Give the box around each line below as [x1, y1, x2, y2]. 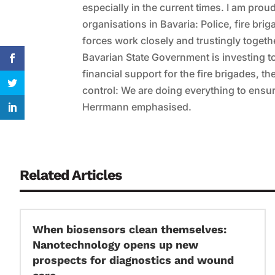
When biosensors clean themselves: [33, 222, 227, 236]
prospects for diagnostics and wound [33, 253, 234, 266]
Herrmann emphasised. [82, 101, 192, 114]
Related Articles [20, 167, 122, 184]
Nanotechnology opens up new [33, 238, 198, 251]
